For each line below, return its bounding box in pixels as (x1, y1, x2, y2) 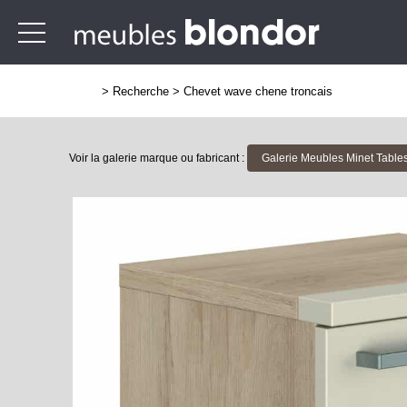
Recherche (113, 84, 169, 98)
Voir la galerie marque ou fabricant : (69, 151, 247, 164)
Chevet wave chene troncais (184, 84, 333, 98)
